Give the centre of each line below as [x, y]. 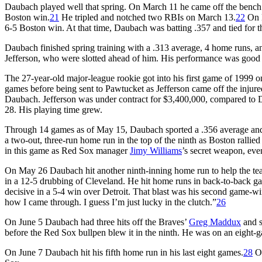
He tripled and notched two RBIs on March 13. [147, 17]
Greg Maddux [215, 222]
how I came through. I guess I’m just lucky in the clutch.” [111, 202]
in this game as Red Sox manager [67, 150]
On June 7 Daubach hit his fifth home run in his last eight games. [124, 252]
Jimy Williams [156, 150]
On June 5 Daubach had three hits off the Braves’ [97, 222]
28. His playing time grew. [54, 109]
